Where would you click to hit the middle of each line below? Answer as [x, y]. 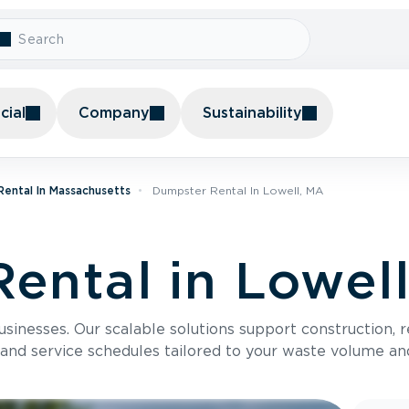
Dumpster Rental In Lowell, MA [238, 190]
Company [114, 113]
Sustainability [252, 113]
